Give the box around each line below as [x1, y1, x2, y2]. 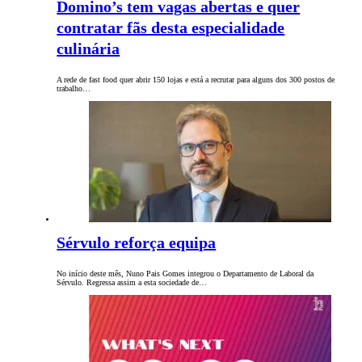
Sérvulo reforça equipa [57, 234, 217, 252]
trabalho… [57, 84, 91, 94]
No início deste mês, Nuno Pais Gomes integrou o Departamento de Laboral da [57, 269, 314, 279]
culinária [57, 40, 120, 58]
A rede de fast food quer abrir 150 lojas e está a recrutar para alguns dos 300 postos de [57, 75, 335, 85]
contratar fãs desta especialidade [57, 19, 285, 37]
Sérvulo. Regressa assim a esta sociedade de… [57, 278, 208, 288]
